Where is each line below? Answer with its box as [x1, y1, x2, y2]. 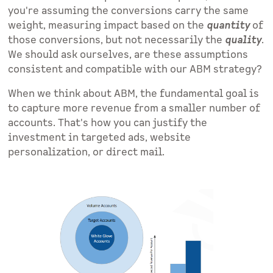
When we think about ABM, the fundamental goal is [8, 87, 260, 101]
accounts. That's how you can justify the [8, 116, 208, 130]
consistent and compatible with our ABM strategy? [8, 63, 263, 77]
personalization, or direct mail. [8, 146, 165, 160]
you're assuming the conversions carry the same [8, 4, 249, 18]
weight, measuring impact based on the [8, 19, 207, 33]
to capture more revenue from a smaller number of [8, 102, 261, 116]
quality [225, 34, 262, 48]
